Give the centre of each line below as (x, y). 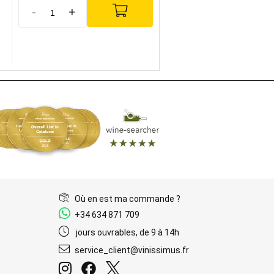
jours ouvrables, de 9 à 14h (127, 232)
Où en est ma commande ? (127, 199)
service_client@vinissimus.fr (131, 250)
